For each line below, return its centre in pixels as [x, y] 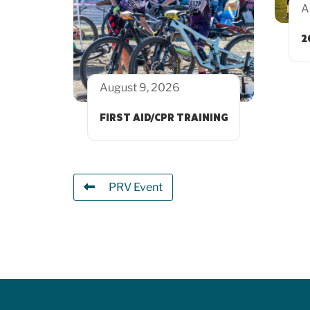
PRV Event [136, 188]
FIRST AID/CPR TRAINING [164, 118]
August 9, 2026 [140, 87]
